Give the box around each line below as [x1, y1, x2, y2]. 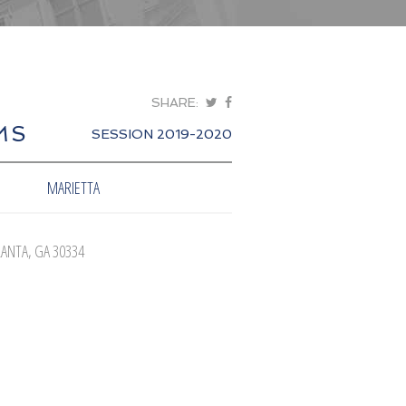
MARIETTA [47, 176, 100, 198]
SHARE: [150, 94, 202, 110]
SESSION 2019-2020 [92, 125, 232, 141]
